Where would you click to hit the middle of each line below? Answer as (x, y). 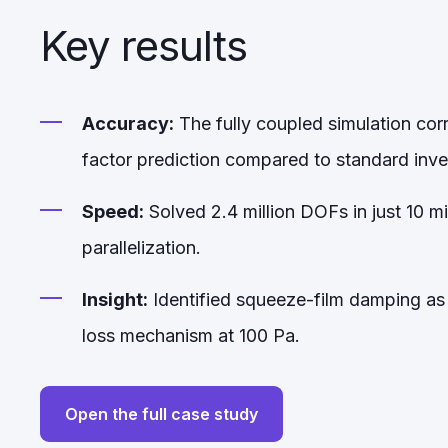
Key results (143, 45)
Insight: (115, 299)
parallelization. (141, 247)
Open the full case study (161, 414)
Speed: (113, 211)
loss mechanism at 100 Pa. (191, 335)
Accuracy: (128, 123)
